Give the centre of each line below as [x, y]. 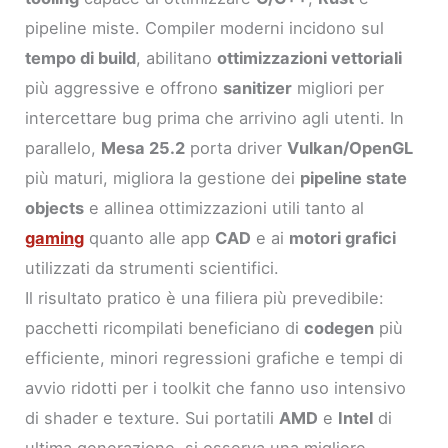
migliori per [338, 88]
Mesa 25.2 [143, 148]
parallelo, [63, 148]
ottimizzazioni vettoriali [310, 58]
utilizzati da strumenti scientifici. [152, 268]
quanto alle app [150, 238]
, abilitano [177, 58]
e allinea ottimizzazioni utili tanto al [224, 208]
